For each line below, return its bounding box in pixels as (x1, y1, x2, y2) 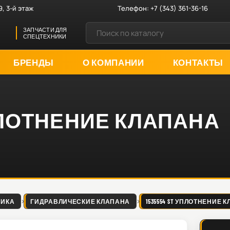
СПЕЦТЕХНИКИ (23, 33, 67, 40)
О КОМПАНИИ (82, 56, 144, 67)
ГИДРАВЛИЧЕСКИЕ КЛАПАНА (30, 198, 130, 205)
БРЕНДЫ (13, 56, 54, 67)
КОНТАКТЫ (172, 56, 223, 67)
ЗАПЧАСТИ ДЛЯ (23, 26, 67, 33)
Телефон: (118, 3, 151, 13)
